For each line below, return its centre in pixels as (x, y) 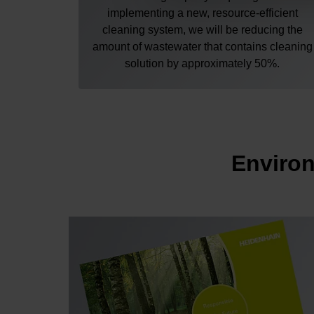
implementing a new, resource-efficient (202, 13)
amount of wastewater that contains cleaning (202, 47)
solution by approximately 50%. (203, 64)
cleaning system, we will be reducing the (202, 30)
